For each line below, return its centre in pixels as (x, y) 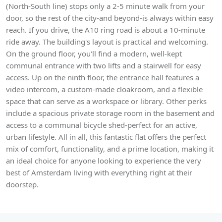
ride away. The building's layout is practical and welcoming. (107, 42)
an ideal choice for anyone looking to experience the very (104, 161)
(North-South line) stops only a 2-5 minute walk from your (105, 6)
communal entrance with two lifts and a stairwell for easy (104, 65)
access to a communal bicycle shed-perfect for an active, (102, 125)
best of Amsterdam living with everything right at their (99, 172)
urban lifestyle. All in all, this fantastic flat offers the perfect (106, 137)
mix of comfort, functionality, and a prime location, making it (110, 149)
